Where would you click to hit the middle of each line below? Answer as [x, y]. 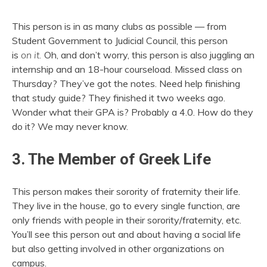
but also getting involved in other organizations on [118, 248]
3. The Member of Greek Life [111, 159]
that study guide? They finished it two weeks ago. [119, 98]
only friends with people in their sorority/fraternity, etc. [127, 220]
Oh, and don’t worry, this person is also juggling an [148, 55]
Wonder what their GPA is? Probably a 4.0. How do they [133, 112]
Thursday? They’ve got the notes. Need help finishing [126, 84]
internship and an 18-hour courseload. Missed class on [127, 69]
